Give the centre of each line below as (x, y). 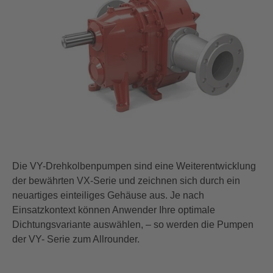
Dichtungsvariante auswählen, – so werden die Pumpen (133, 224)
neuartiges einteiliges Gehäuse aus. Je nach (108, 195)
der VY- (28, 239)
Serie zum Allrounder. (93, 239)
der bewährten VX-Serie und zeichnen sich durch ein (126, 180)
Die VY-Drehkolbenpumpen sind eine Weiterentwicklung (134, 166)
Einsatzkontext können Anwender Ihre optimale (114, 210)
